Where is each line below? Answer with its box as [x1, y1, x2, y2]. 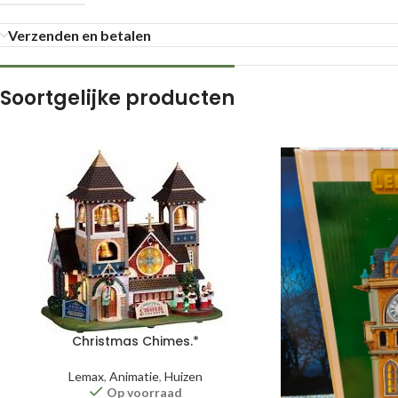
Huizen [164, 369, 203, 384]
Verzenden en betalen [8, 27, 151, 44]
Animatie [109, 369, 160, 384]
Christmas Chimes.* [72, 332, 200, 350]
